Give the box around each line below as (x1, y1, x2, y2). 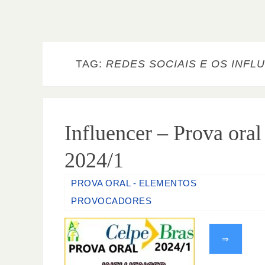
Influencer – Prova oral (64, 121, 261, 145)
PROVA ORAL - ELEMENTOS (71, 178, 196, 188)
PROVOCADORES (71, 196, 151, 206)
